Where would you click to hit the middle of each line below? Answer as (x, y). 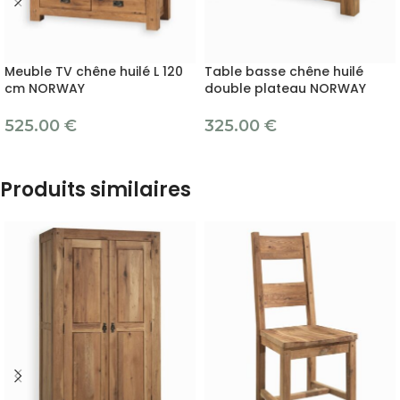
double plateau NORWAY (285, 88)
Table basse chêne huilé (284, 71)
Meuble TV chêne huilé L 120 (94, 71)
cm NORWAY (45, 88)
